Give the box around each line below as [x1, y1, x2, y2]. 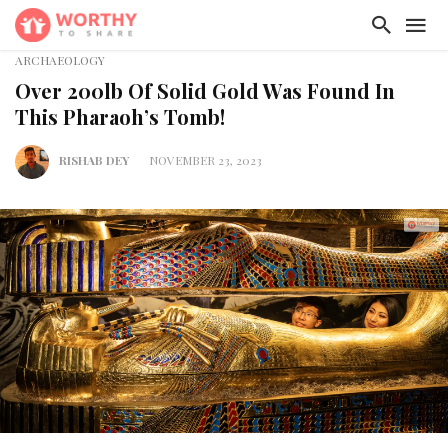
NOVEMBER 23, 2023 [149, 152, 262, 169]
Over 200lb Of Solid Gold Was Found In [15, 77, 395, 104]
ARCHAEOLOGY [15, 52, 105, 68]
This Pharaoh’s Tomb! [15, 103, 225, 130]
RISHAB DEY [59, 152, 129, 169]
